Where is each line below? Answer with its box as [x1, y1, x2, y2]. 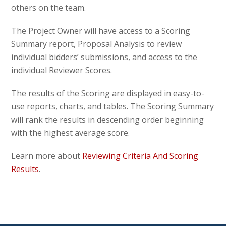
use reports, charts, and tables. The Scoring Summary [11, 100, 214, 112]
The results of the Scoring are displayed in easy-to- [11, 87, 205, 99]
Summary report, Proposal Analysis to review [11, 38, 182, 49]
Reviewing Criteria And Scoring [82, 150, 199, 161]
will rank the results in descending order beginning [11, 114, 204, 125]
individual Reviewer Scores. [11, 64, 112, 76]
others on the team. [11, 2, 86, 13]
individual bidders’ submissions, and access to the [11, 51, 198, 63]
